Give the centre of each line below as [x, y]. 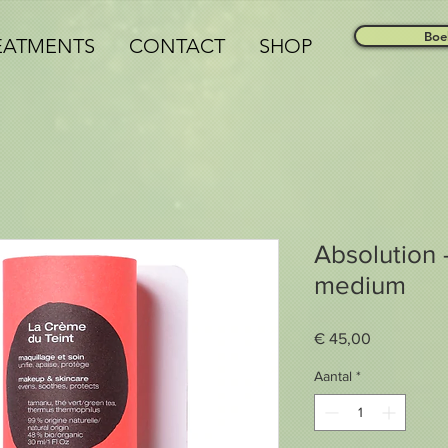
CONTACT [177, 46]
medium [360, 285]
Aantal [333, 376]
